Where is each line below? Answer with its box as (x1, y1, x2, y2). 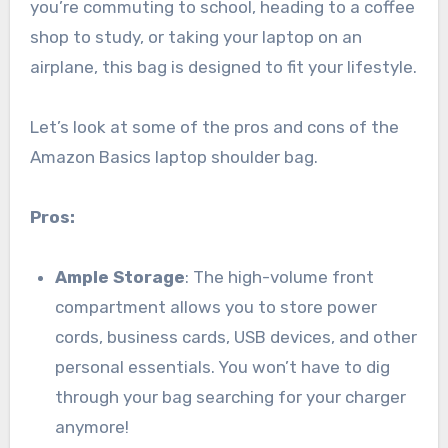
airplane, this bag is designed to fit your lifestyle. (29, 57, 417, 78)
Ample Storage (55, 267, 186, 288)
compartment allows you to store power (55, 297, 378, 318)
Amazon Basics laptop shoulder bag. (29, 147, 318, 168)
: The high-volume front (185, 267, 375, 288)
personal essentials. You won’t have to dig (55, 357, 391, 378)
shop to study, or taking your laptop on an (29, 27, 362, 48)
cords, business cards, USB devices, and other (55, 327, 418, 348)
